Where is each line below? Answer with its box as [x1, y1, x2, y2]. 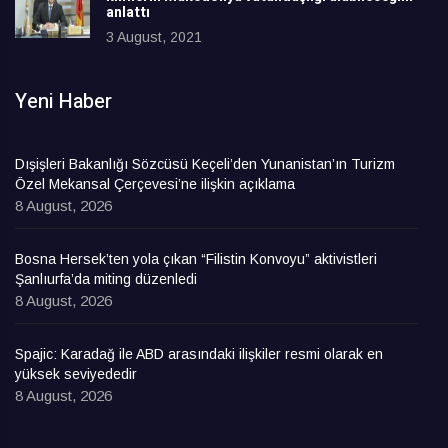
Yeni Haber [15, 87, 112, 117]
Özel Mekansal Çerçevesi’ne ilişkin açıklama [15, 176, 295, 193]
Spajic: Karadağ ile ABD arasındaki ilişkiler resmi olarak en [15, 346, 383, 363]
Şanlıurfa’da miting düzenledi [15, 271, 197, 288]
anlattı [106, 2, 150, 24]
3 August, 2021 [106, 29, 202, 46]
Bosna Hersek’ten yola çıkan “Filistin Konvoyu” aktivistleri [15, 251, 377, 268]
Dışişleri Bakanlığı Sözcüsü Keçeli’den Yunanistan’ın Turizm [15, 156, 395, 173]
